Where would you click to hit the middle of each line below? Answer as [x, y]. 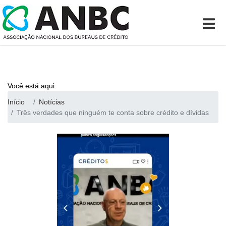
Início [16, 102]
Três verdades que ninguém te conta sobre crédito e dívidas [113, 112]
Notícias [52, 102]
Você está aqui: [32, 86]
